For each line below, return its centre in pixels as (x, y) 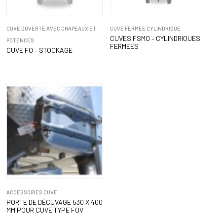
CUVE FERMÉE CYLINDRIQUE (145, 29)
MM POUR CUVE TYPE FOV (45, 210)
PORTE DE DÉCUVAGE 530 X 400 (54, 202)
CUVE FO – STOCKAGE (39, 50)
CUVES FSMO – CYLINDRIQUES (155, 38)
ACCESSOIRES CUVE (32, 192)
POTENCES (20, 40)
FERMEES (124, 46)
